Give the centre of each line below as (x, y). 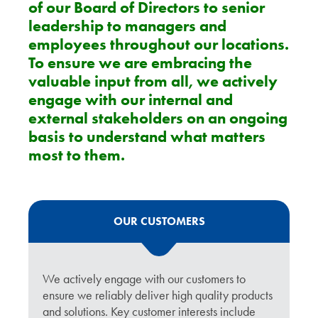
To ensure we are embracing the (140, 63)
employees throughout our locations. (159, 44)
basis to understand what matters (147, 137)
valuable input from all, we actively (153, 81)
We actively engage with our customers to (144, 279)
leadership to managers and (127, 26)
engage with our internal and (131, 100)
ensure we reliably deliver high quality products (158, 295)
